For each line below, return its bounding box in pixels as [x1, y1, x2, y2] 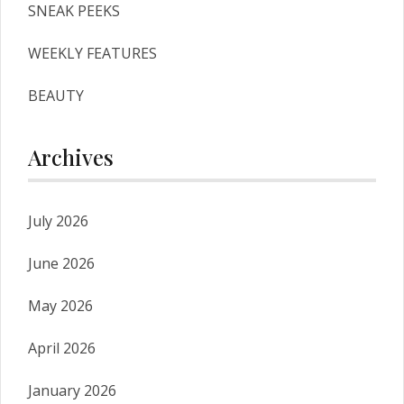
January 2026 [28, 380, 116, 400]
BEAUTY [28, 85, 84, 106]
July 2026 [28, 210, 88, 231]
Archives [28, 142, 114, 171]
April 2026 [28, 337, 96, 358]
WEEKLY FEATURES [28, 42, 157, 63]
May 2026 [28, 295, 93, 316]
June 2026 [28, 252, 95, 273]
